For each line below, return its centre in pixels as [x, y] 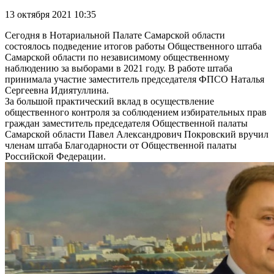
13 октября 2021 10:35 [50, 15]
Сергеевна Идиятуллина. [57, 91]
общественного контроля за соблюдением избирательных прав [136, 113]
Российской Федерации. [55, 157]
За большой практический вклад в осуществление [109, 102]
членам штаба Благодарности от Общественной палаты [121, 146]
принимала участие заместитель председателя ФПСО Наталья [135, 80]
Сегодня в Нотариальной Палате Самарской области [115, 35]
